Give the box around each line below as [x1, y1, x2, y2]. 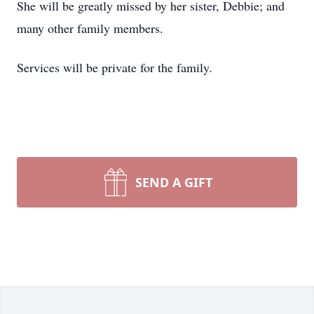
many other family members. [17, 20, 163, 36]
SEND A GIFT [135, 174, 212, 191]
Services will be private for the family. [17, 59, 212, 76]
